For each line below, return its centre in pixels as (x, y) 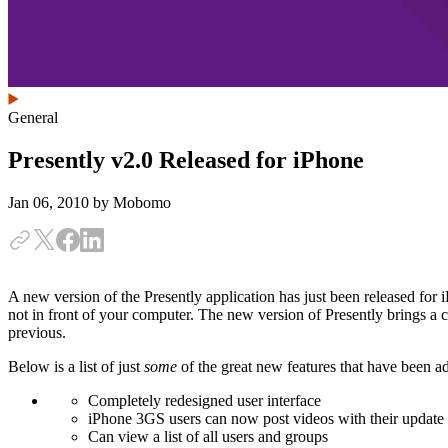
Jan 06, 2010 (50, 202)
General (33, 117)
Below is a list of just (76, 366)
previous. (37, 332)
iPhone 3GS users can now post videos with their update (266, 418)
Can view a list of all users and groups (208, 436)
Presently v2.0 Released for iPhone (186, 159)
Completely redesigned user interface (204, 400)
